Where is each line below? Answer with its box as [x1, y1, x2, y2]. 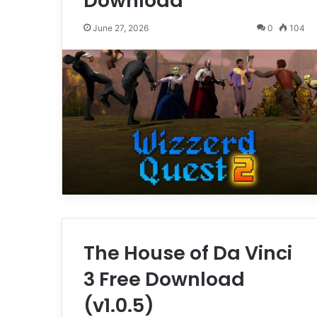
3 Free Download [83, 265, 245, 292]
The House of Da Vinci [83, 239, 292, 266]
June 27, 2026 [93, 22, 149, 33]
